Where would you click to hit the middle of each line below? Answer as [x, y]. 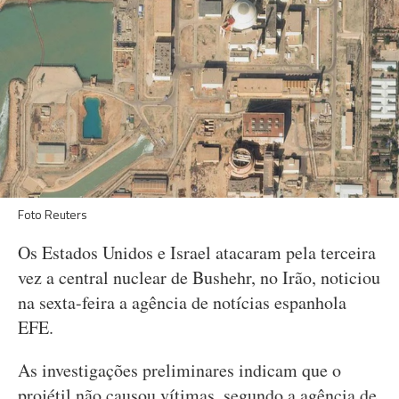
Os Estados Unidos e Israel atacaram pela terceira [197, 252]
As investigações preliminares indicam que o [179, 370]
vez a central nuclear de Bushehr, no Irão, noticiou [199, 277]
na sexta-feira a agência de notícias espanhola [182, 302]
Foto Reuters [53, 214]
